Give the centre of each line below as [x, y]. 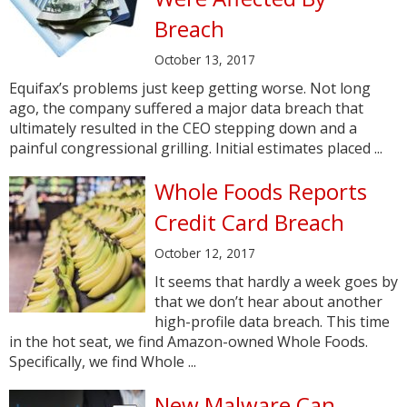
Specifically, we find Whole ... [103, 362]
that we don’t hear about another [268, 302]
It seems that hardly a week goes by [276, 282]
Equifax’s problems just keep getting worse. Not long [190, 88]
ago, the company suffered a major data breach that [186, 108]
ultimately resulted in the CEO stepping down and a [183, 128]
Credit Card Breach [249, 222]
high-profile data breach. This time [272, 322]
